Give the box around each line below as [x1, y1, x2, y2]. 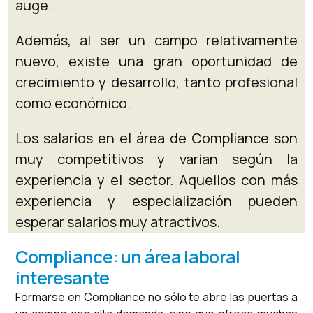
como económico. [15, 94, 131, 113]
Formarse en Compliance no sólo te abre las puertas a [15, 289, 298, 305]
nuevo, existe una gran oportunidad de [15, 52, 298, 71]
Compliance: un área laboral [15, 245, 240, 270]
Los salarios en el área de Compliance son [15, 129, 298, 148]
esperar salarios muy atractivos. [15, 212, 220, 232]
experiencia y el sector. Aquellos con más [15, 170, 298, 190]
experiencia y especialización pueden [15, 191, 298, 211]
